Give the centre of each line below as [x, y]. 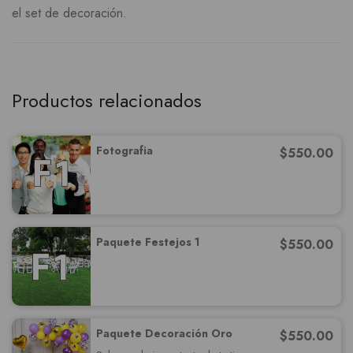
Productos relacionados [107, 100]
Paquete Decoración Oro [164, 333]
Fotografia [124, 150]
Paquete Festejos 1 [148, 242]
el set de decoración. [69, 13]
